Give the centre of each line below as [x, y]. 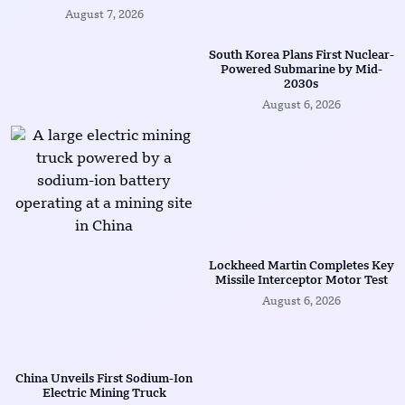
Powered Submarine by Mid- [301, 71]
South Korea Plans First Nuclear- [301, 56]
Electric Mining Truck [104, 394]
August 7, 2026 [104, 16]
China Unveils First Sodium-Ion [104, 380]
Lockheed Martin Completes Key [301, 267]
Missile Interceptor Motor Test [301, 281]
